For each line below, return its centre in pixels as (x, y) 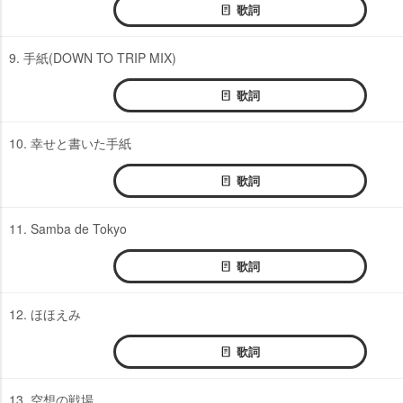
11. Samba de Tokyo (68, 228)
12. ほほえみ (45, 313)
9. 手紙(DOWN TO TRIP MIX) (93, 57)
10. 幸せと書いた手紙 (70, 143)
